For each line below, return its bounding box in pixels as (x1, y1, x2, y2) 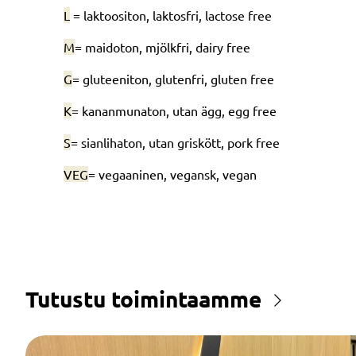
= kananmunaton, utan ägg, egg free (72, 102, 277, 118)
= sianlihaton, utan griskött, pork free (71, 133, 280, 150)
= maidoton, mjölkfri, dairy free (75, 38, 250, 55)
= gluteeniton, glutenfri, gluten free (72, 70, 274, 87)
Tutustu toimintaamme (25, 284, 261, 312)
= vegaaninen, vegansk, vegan (88, 165, 257, 182)
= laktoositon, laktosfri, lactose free (70, 6, 272, 23)
